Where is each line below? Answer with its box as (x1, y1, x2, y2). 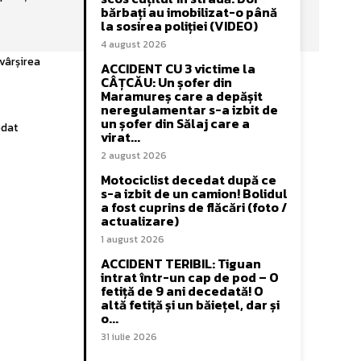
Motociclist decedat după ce (101, 170, 276, 189)
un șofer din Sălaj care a (101, 114, 250, 133)
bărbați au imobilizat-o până (101, 2, 277, 22)
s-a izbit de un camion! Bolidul (101, 184, 288, 203)
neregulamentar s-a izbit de (101, 100, 278, 119)
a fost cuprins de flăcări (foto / (101, 197, 287, 217)
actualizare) (101, 211, 179, 230)
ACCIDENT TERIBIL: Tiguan (101, 254, 261, 273)
